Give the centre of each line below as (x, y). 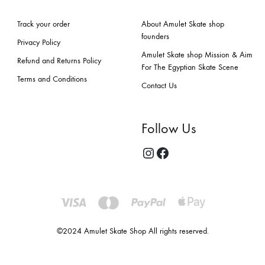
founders (155, 36)
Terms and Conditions (52, 79)
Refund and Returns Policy (59, 61)
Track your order (43, 24)
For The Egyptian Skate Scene (190, 67)
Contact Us (159, 85)
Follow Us (169, 128)
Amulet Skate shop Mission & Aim (197, 55)
